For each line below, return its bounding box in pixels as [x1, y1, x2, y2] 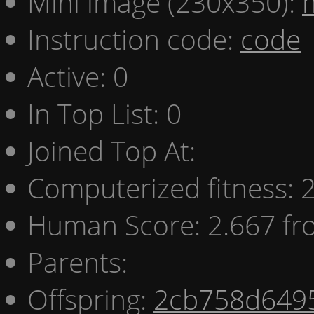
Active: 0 [27, 57, 128, 95]
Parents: [27, 243, 128, 280]
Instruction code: [27, 20, 240, 57]
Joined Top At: [27, 131, 196, 169]
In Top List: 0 [27, 94, 182, 132]
